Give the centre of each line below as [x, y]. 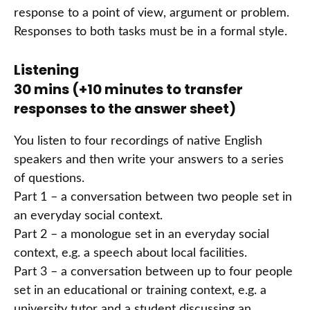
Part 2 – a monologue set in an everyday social [142, 235]
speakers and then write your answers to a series [149, 160]
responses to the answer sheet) [125, 109]
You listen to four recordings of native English [138, 142]
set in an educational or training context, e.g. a [140, 291]
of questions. [49, 179]
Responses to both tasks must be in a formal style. [151, 32]
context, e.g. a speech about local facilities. [130, 254]
